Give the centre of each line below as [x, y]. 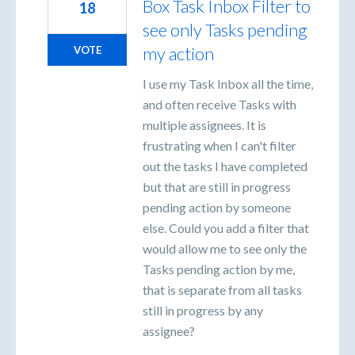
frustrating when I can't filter [219, 146]
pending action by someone [217, 208]
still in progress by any [203, 311]
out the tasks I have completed [225, 166]
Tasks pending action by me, [219, 269]
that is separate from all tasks [222, 290]
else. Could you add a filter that [226, 228]
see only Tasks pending [225, 30]
